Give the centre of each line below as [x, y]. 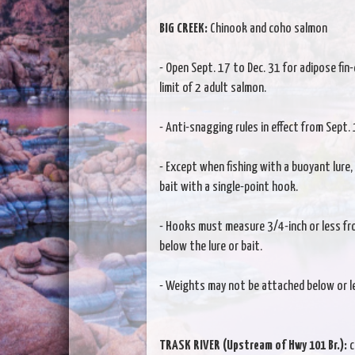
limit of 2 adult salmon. [212, 88]
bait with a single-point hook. [228, 187]
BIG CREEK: [183, 29]
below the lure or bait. [210, 246]
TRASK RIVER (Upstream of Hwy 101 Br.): [253, 345]
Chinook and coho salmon [267, 29]
